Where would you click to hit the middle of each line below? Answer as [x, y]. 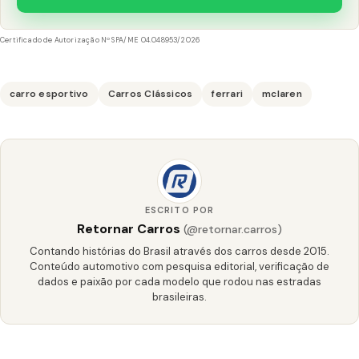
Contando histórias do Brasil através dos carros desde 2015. [179, 251]
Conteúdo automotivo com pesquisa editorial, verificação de [179, 266]
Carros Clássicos [150, 93]
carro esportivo [49, 93]
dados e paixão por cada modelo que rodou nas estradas [179, 281]
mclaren [282, 93]
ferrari [228, 93]
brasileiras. [179, 296]
